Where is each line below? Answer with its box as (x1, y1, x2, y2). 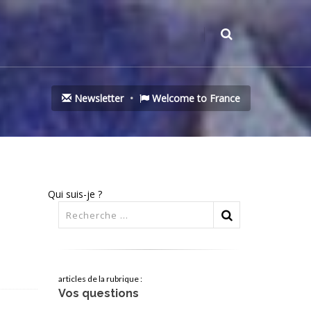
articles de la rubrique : (58, 274, 142, 285)
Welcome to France (149, 92, 240, 105)
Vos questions (58, 287, 139, 301)
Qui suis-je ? (47, 187, 102, 201)
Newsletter (72, 92, 124, 105)
